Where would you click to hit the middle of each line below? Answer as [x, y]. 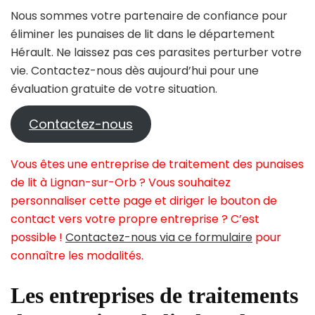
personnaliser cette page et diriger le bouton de [144, 201]
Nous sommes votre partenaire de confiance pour [149, 16]
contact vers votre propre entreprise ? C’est [135, 219]
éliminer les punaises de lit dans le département [143, 34]
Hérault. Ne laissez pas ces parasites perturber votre [156, 53]
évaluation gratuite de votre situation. [114, 89]
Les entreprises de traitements [154, 296]
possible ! [38, 238]
